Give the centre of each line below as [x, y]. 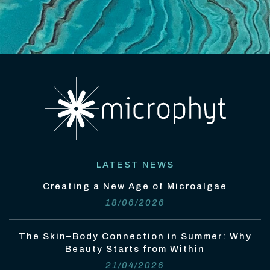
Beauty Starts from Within [135, 249]
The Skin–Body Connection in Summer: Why [135, 236]
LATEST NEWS [135, 164]
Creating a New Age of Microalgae [135, 186]
